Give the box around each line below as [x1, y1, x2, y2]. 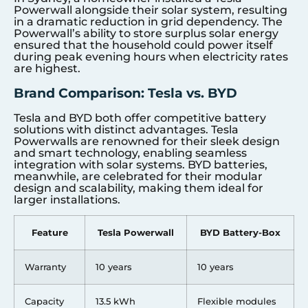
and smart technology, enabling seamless [14, 146, 247, 159]
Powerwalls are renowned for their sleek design [14, 134, 280, 148]
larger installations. [14, 192, 120, 206]
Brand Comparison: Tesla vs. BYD [14, 84, 237, 101]
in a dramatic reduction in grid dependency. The [14, 15, 283, 29]
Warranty [25, 261, 66, 272]
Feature [31, 226, 68, 238]
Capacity [25, 295, 64, 307]
